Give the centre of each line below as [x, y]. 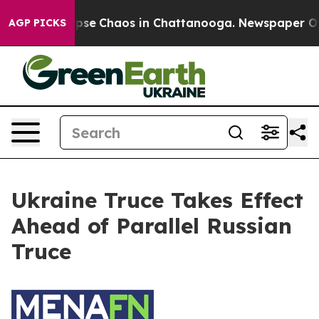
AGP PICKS [37, 23]
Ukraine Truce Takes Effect [157, 200]
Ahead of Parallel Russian [152, 226]
